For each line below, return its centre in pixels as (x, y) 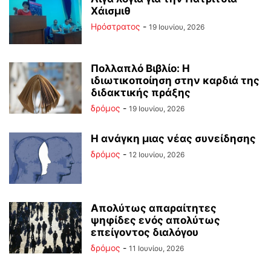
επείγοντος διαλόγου (145, 232)
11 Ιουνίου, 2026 (156, 248)
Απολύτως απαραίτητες (154, 208)
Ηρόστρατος (116, 26)
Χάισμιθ (111, 11)
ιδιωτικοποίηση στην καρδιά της (175, 80)
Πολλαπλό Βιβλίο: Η (140, 68)
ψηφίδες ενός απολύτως (155, 220)
